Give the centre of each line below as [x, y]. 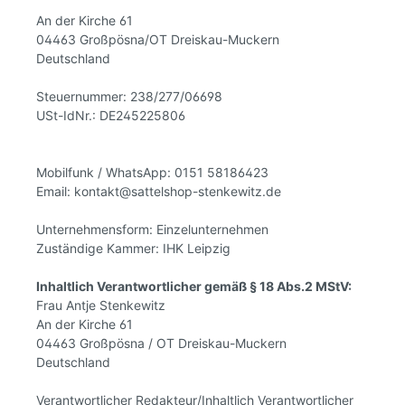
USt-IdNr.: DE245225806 [111, 115]
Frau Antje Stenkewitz [101, 305]
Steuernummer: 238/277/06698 [129, 96]
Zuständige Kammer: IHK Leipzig [133, 248]
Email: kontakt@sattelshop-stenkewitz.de [159, 191]
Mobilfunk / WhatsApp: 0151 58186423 [152, 172]
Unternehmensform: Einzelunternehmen [152, 229]
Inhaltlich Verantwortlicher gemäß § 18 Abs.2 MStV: [194, 286]
